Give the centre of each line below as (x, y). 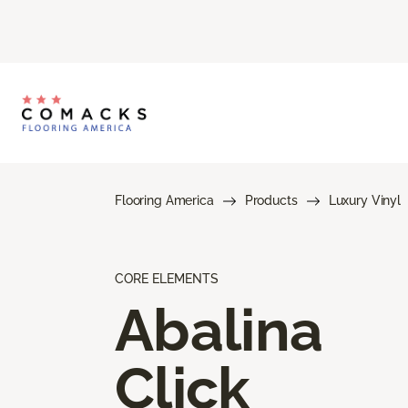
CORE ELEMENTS (167, 278)
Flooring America (164, 200)
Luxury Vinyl (364, 200)
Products (271, 200)
